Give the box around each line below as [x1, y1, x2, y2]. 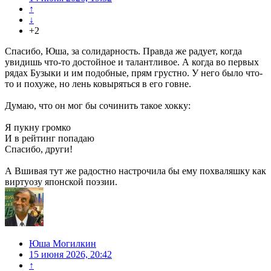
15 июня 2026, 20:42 [29, 249, 112, 260]
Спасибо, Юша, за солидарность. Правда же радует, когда [5, 46, 242, 57]
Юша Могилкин [29, 238, 96, 249]
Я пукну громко [5, 122, 71, 133]
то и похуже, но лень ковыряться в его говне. [5, 79, 191, 90]
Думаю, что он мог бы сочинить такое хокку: [5, 100, 191, 111]
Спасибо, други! [5, 144, 73, 155]
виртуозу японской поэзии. [5, 177, 117, 188]
